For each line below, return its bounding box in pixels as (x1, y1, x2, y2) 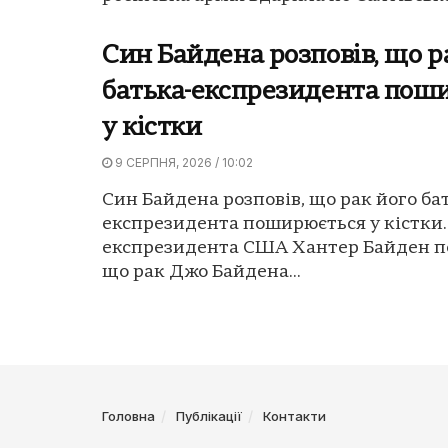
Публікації (176, 407, 242, 424)
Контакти (263, 407, 326, 424)
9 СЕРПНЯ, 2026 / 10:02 (112, 154, 253, 170)
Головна (102, 407, 155, 424)
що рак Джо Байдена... (102, 262, 301, 282)
